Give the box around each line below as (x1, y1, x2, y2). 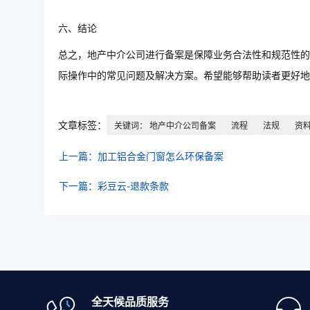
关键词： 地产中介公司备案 (114, 120, 216, 131)
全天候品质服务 (91, 295, 170, 309)
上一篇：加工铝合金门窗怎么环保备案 (59, 150, 224, 163)
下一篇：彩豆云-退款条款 (59, 180, 169, 193)
